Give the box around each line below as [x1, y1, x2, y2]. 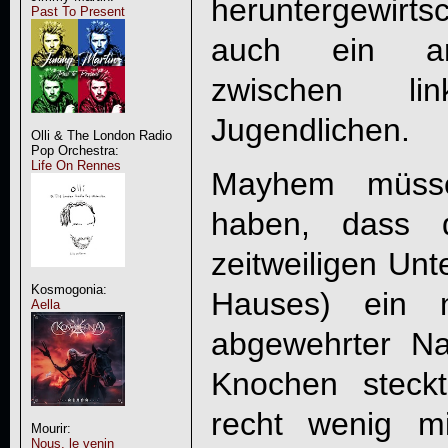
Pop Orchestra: [30, 143, 119, 158]
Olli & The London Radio [30, 128, 172, 143]
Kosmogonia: [30, 282, 107, 297]
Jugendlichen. [210, 112, 410, 149]
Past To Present [30, 4, 125, 19]
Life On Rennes [30, 158, 121, 173]
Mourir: [30, 421, 71, 436]
